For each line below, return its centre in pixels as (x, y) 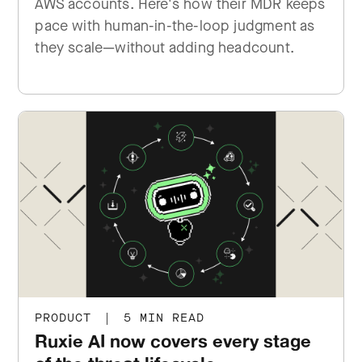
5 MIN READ (160, 318)
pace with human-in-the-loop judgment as (175, 26)
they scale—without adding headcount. (164, 48)
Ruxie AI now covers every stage (173, 341)
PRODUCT (67, 318)
